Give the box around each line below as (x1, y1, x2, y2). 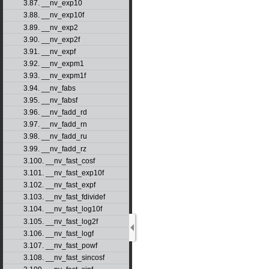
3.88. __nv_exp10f (23, 11, 84, 20)
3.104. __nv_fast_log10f (23, 205, 102, 214)
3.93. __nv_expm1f (23, 71, 86, 80)
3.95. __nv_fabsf (23, 95, 77, 104)
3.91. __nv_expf (23, 47, 76, 56)
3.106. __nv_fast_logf (23, 229, 94, 238)
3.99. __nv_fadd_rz (23, 144, 86, 153)
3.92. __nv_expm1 (23, 59, 84, 68)
